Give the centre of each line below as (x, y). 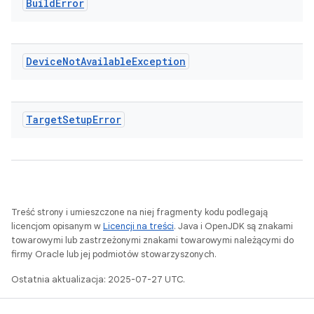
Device (44, 61)
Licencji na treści (138, 226)
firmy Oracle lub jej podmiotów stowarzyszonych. (114, 254)
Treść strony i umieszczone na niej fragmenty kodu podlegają (139, 212)
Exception (159, 61)
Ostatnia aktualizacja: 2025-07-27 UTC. (98, 279)
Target (44, 120)
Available (106, 61)
